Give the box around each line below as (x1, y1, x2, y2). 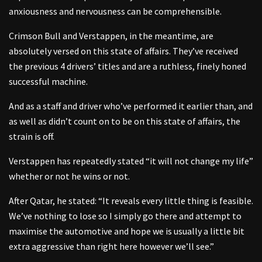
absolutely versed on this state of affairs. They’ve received (9, 44, 238, 57)
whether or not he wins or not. (9, 170, 130, 182)
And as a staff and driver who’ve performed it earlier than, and (9, 99, 253, 112)
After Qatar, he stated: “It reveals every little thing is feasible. (9, 194, 253, 206)
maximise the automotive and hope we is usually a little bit (9, 225, 244, 237)
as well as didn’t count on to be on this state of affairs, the (9, 115, 240, 127)
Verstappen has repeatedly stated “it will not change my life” (9, 154, 253, 167)
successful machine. (9, 75, 88, 87)
